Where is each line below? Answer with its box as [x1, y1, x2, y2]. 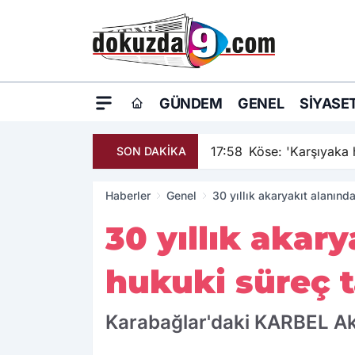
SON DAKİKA [116, 144, 186, 158]
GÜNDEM [159, 95, 223, 113]
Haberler [105, 189, 151, 203]
